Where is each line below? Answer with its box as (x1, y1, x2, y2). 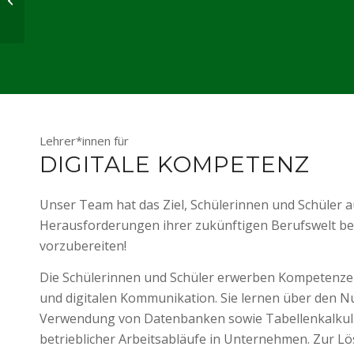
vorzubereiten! (40, 237, 126, 255)
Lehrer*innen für (40, 133, 129, 149)
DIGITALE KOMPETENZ (40, 150, 310, 178)
